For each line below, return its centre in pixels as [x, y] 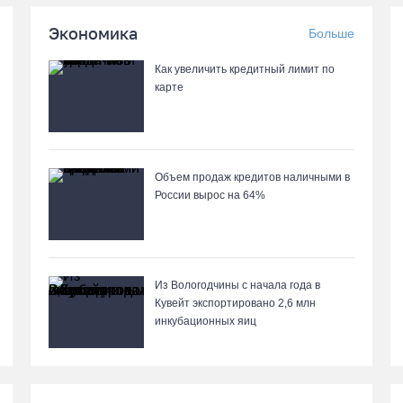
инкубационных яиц [206, 321]
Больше [331, 33]
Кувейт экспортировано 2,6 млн [235, 303]
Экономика [93, 33]
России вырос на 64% [210, 195]
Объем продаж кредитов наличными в [252, 177]
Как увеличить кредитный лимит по [245, 69]
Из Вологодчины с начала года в [237, 285]
